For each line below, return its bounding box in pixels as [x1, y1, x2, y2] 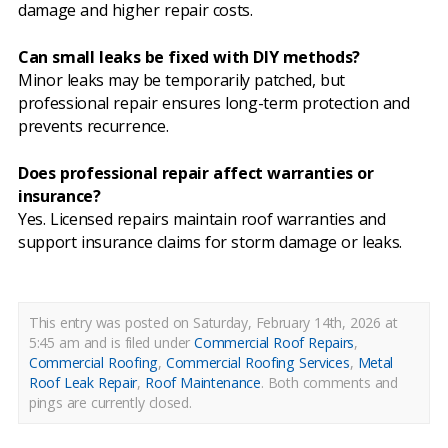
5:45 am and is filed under [29, 333, 195, 353]
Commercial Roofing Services [165, 353, 350, 373]
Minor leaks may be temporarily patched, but [18, 69, 346, 92]
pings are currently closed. [29, 393, 192, 413]
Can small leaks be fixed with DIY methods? [18, 46, 361, 69]
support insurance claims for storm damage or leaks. [18, 231, 403, 254]
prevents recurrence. [18, 115, 169, 138]
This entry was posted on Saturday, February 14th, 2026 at [29, 313, 398, 333]
